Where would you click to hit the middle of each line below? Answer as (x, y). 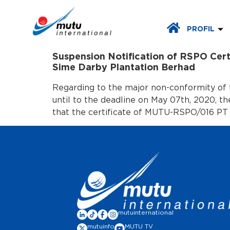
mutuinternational (146, 213)
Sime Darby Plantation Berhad (124, 68)
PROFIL (201, 30)
